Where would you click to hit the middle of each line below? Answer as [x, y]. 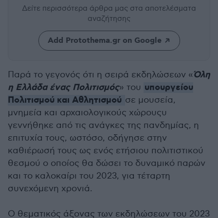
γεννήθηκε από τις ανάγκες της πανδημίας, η [103, 125]
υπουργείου [169, 88]
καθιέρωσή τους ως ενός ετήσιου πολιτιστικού [106, 151]
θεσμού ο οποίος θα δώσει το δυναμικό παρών [107, 163]
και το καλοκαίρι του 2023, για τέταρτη [89, 176]
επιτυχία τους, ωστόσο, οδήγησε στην [87, 138]
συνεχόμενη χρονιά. [50, 189]
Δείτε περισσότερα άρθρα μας [76, 8]
